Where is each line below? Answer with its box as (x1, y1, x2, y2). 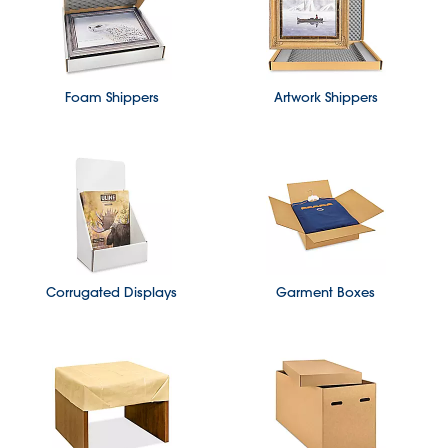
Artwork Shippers (273, 88, 378, 105)
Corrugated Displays (46, 283, 178, 300)
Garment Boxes (276, 283, 376, 300)
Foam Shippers (64, 88, 159, 105)
